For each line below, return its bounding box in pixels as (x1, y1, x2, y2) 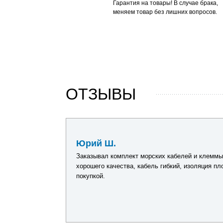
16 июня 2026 (10, 129, 50, 137)
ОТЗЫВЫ (66, 85, 136, 103)
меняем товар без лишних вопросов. (113, 8, 217, 15)
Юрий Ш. (76, 138, 116, 148)
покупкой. (76, 172, 105, 180)
